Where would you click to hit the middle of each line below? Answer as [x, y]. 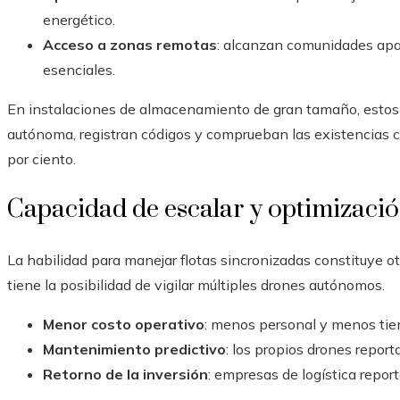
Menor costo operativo [124, 325]
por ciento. [42, 159]
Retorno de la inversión [125, 375]
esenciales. [79, 70]
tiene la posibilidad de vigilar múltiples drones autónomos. [196, 285]
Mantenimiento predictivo [134, 350]
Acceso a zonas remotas [130, 45]
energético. [79, 20]
